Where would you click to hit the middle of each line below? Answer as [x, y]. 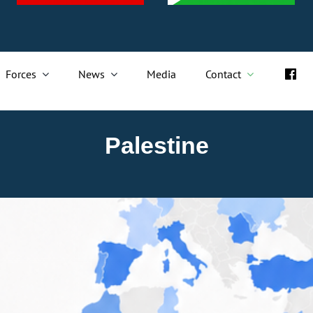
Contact [224, 74]
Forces [21, 74]
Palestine [156, 145]
